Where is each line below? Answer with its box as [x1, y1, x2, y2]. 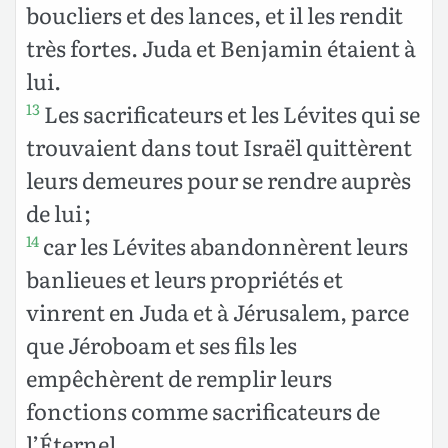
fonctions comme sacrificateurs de [26, 393, 380, 427]
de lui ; [26, 195, 91, 229]
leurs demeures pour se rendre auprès [26, 162, 411, 196]
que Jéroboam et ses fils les [26, 327, 297, 361]
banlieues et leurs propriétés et [26, 261, 343, 295]
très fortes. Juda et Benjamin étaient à [26, 30, 416, 64]
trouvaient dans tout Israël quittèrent [26, 129, 412, 163]
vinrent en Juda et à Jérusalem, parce [26, 294, 409, 328]
